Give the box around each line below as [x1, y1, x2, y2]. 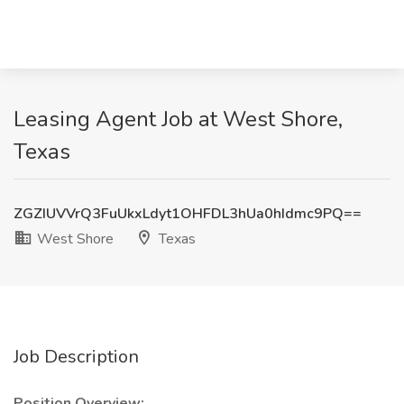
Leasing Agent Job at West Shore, [14, 105, 343, 133]
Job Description [14, 344, 139, 369]
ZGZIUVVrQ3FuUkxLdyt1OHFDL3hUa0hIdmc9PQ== [14, 204, 362, 224]
